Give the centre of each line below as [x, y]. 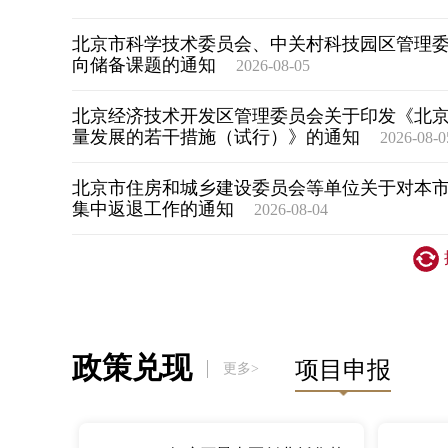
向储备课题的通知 [144, 64]
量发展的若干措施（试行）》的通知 [216, 136]
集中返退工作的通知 [153, 208]
